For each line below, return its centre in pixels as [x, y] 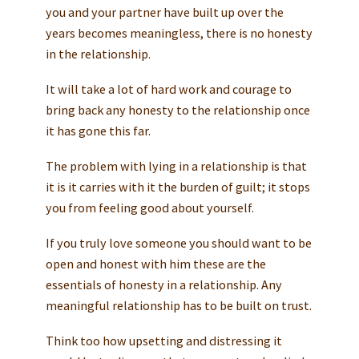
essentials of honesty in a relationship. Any [163, 285]
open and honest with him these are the [155, 264]
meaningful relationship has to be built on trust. [178, 306]
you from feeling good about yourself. [149, 208]
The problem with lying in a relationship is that [176, 166]
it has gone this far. [98, 131]
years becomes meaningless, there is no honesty [179, 33]
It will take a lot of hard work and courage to [168, 89]
